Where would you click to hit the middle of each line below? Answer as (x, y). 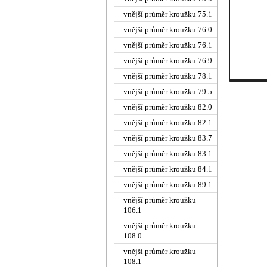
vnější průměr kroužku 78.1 (168, 76)
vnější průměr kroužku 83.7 (168, 138)
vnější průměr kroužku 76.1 (168, 45)
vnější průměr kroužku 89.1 (168, 184)
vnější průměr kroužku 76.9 (168, 60)
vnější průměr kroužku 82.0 (168, 107)
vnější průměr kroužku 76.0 (168, 30)
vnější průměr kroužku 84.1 (168, 169)
